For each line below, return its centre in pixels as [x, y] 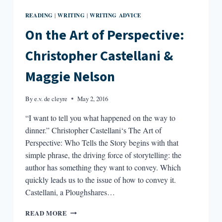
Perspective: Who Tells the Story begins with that [102, 142]
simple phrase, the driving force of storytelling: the [103, 155]
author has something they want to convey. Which [103, 167]
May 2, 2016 [93, 98]
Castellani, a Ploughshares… [70, 192]
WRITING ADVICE [115, 15]
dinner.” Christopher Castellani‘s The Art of [93, 130]
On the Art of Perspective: [105, 35]
